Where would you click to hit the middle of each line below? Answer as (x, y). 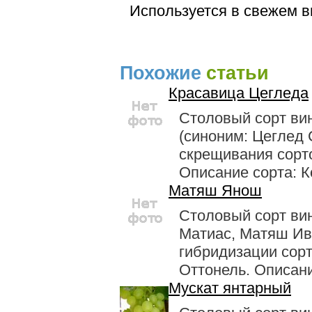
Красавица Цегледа (239, 93)
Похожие (161, 72)
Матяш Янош (215, 190)
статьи (237, 72)
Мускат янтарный (230, 288)
